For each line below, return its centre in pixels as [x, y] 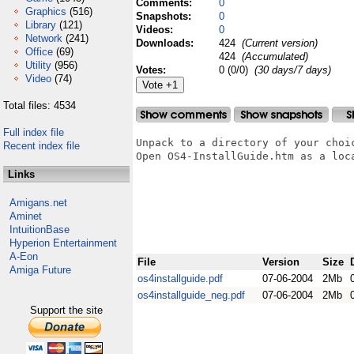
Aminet [26, 216]
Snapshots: [165, 16]
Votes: [153, 70]
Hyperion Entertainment [63, 243]
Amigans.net [38, 203]
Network [44, 38]
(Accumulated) [273, 56]
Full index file [34, 132]
